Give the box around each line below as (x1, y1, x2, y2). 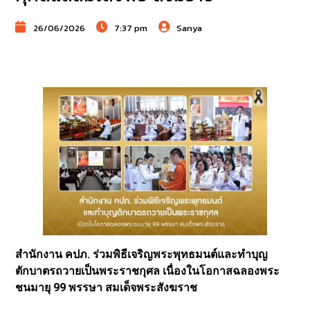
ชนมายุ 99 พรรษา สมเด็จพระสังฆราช (15, 281, 198, 295)
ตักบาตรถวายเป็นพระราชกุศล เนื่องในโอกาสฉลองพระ (15, 264, 280, 278)
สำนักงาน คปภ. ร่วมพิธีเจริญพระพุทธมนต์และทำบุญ (15, 248, 268, 262)
